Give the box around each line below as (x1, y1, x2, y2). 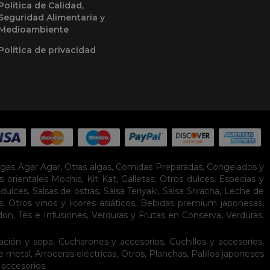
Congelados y (206, 162, 265, 173)
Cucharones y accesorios (58, 236, 165, 248)
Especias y (219, 174, 265, 185)
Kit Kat (87, 174, 116, 185)
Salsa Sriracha (163, 186, 219, 197)
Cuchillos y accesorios (169, 236, 263, 248)
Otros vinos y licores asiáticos (8, 198, 136, 209)
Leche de (224, 186, 265, 197)
